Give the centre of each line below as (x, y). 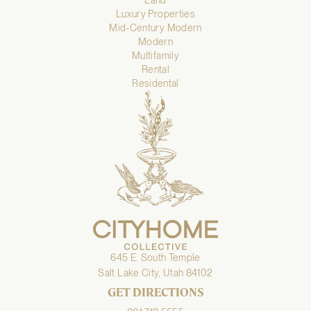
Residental (155, 83)
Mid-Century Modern (155, 27)
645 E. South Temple (155, 257)
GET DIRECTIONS (155, 292)
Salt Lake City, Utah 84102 (155, 272)
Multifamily (155, 55)
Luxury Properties (155, 14)
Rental (155, 69)
